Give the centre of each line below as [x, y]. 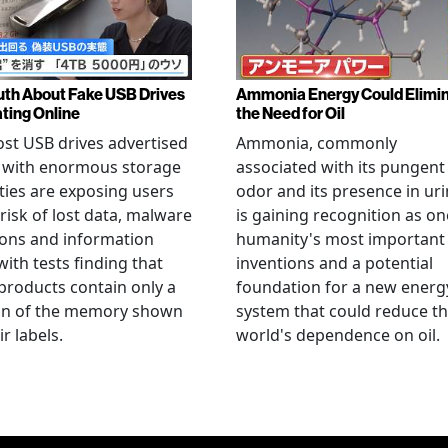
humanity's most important [340, 238]
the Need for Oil [290, 113]
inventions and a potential [334, 262]
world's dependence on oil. [338, 334]
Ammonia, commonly [316, 142]
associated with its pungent [340, 166]
